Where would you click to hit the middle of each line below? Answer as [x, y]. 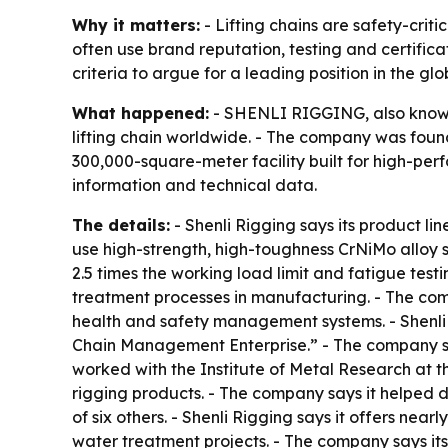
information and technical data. [194, 185]
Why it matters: [136, 25]
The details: [121, 225]
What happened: [140, 113]
